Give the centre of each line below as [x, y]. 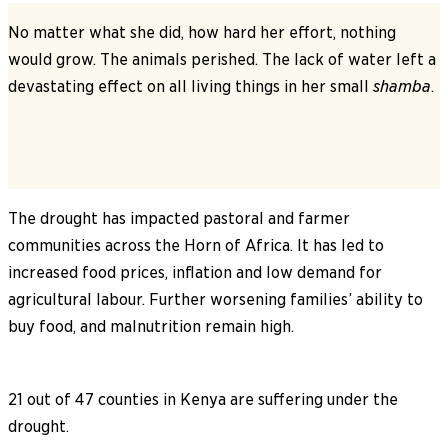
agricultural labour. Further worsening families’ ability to [215, 299]
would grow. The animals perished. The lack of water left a [222, 59]
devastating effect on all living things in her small [190, 86]
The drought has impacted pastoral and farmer [179, 218]
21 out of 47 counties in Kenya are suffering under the [203, 399]
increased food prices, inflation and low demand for [195, 272]
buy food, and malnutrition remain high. [151, 326]
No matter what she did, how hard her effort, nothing [202, 32]
